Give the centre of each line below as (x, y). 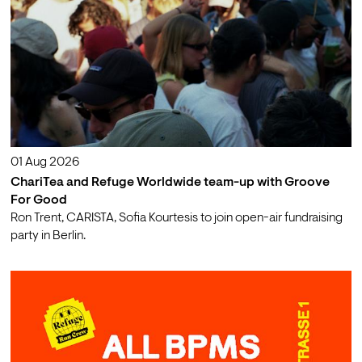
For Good (38, 200)
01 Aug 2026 (44, 163)
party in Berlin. (48, 236)
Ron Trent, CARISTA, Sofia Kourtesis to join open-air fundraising (176, 218)
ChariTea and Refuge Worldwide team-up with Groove (170, 182)
